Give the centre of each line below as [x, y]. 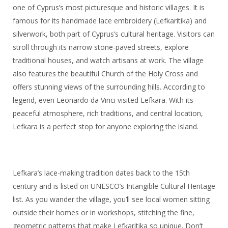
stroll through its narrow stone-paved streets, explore [101, 47]
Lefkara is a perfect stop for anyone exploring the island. [105, 127]
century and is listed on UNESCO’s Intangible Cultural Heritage [114, 186]
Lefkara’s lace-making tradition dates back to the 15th [101, 173]
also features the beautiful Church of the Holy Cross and [105, 74]
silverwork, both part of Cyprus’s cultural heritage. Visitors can [113, 34]
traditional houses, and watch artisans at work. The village [108, 61]
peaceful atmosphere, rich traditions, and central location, [108, 113]
